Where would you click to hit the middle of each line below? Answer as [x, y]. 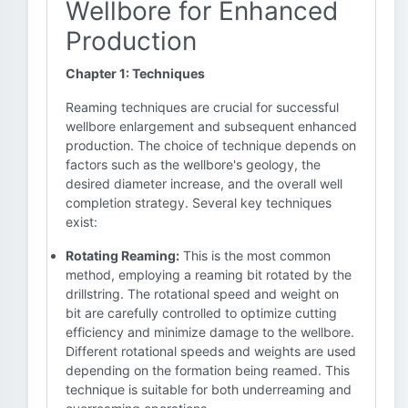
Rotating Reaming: [122, 255]
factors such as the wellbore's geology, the [193, 164]
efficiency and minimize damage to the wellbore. [210, 332]
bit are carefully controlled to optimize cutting [201, 313]
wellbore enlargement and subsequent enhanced [211, 126]
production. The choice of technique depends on [211, 145]
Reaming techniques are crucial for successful [202, 107]
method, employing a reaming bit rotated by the [209, 275]
